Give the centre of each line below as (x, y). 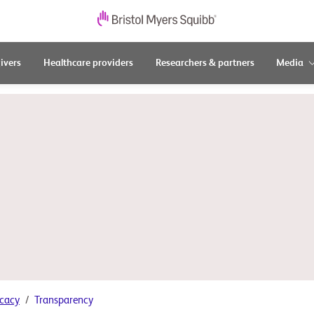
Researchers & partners (205, 63)
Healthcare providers (88, 63)
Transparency (64, 300)
